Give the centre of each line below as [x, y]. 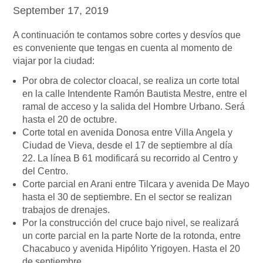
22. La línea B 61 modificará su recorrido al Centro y [130, 159]
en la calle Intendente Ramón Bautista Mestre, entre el [135, 94]
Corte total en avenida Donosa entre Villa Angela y [127, 133]
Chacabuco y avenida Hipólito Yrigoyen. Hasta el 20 [131, 249]
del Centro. [45, 171]
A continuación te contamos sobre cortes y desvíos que [127, 35]
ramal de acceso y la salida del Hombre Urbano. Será [134, 107]
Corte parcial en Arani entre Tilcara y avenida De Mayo [136, 184]
